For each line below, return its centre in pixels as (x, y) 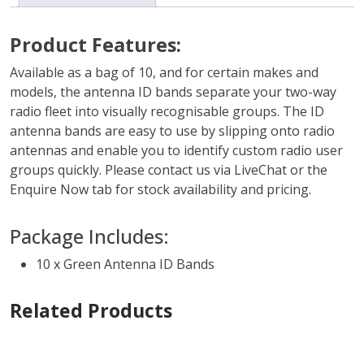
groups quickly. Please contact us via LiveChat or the (169, 170)
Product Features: (95, 45)
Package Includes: (89, 237)
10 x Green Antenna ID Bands (125, 264)
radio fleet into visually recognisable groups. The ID (167, 112)
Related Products (91, 311)
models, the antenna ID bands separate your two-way (173, 92)
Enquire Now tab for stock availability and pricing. (160, 190)
